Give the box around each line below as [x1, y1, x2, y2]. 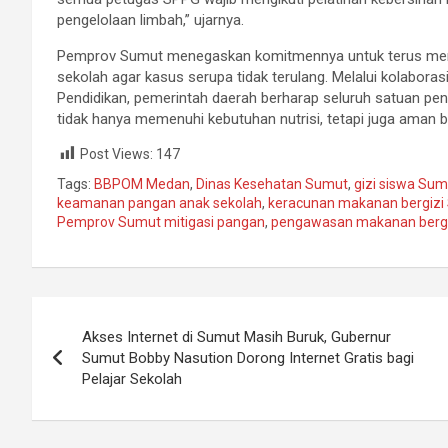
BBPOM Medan [94, 176, 190, 193]
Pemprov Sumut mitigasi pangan [57, 214, 265, 231]
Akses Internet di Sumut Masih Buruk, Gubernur [82, 328, 391, 347]
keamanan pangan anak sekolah [57, 195, 262, 212]
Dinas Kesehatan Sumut [196, 176, 348, 193]
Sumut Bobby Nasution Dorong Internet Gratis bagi [82, 349, 414, 368]
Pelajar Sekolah [82, 370, 182, 389]
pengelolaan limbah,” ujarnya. [57, 10, 244, 29]
